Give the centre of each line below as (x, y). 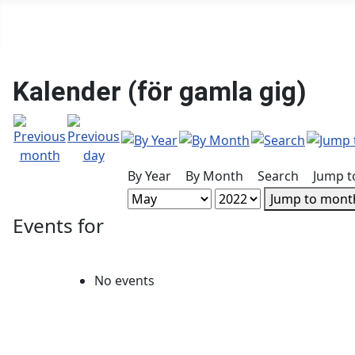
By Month (214, 176)
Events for (58, 225)
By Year (149, 176)
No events (124, 281)
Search (278, 176)
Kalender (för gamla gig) (160, 92)
